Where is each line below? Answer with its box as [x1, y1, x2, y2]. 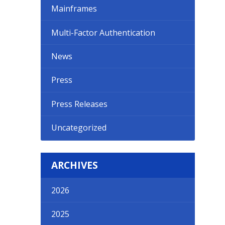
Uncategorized [51, 122, 107, 134]
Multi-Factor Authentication [51, 27, 156, 38]
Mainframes [51, 3, 97, 15]
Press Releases [51, 98, 108, 109]
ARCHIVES [51, 158, 98, 172]
